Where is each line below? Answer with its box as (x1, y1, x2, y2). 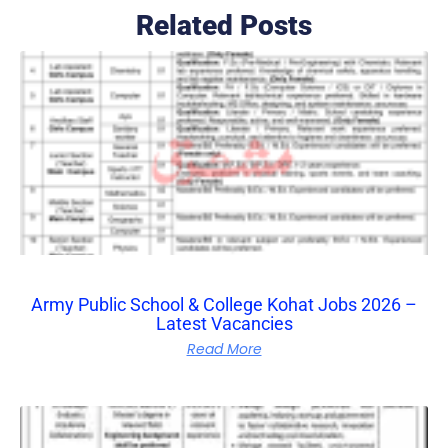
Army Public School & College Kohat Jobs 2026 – (31, 293, 417, 315)
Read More (186, 338, 262, 359)
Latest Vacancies (155, 312, 293, 334)
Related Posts (136, 8, 312, 42)
